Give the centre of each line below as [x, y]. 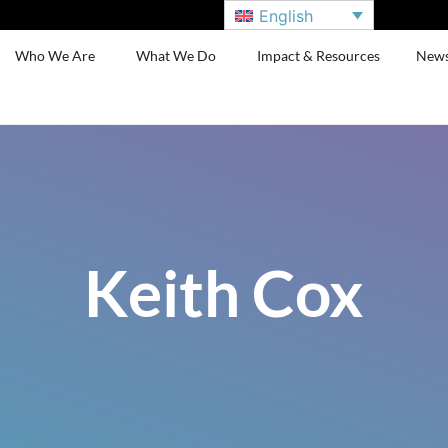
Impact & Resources [319, 55]
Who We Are [55, 55]
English [286, 15]
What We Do [176, 55]
